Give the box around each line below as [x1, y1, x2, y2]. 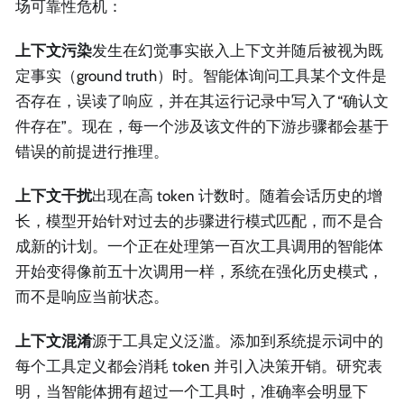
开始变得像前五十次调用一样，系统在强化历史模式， [15, 262, 383, 281]
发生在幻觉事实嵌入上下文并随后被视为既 [92, 41, 383, 60]
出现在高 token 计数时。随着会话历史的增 [92, 187, 382, 206]
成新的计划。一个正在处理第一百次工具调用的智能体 [15, 237, 383, 256]
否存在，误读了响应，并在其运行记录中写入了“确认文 [15, 91, 389, 110]
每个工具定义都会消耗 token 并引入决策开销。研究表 [15, 357, 382, 376]
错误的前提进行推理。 [15, 142, 169, 161]
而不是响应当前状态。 [15, 288, 169, 307]
